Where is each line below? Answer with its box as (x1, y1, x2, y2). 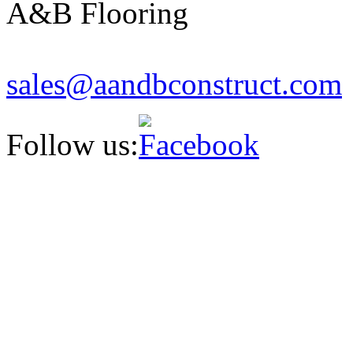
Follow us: (6, 127, 139, 162)
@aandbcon (65, 66, 213, 101)
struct (213, 66, 281, 101)
